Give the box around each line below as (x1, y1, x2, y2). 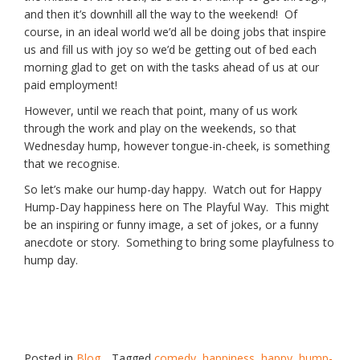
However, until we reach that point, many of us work (24, 103, 297, 119)
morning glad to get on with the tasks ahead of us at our (24, 59, 319, 76)
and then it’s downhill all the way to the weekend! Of (24, 6, 297, 22)
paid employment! (24, 77, 121, 93)
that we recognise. (24, 156, 120, 172)
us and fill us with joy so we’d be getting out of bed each (24, 42, 317, 58)
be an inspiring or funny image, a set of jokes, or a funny (24, 217, 318, 233)
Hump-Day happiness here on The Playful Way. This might (24, 199, 329, 215)
